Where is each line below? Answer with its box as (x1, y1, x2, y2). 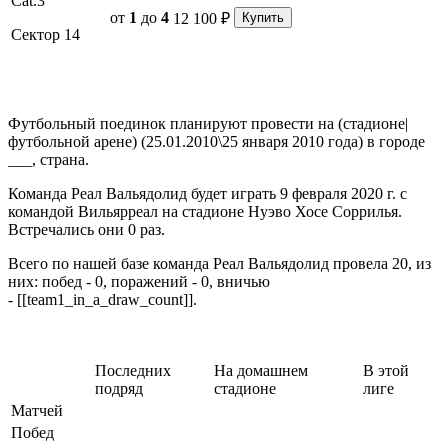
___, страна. (8, 150, 89, 168)
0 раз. (128, 220, 165, 238)
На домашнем (214, 361, 308, 379)
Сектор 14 (11, 25, 80, 43)
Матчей (11, 401, 63, 419)
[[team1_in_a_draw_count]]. (17, 290, 197, 308)
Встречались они (8, 220, 128, 238)
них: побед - (8, 272, 95, 290)
